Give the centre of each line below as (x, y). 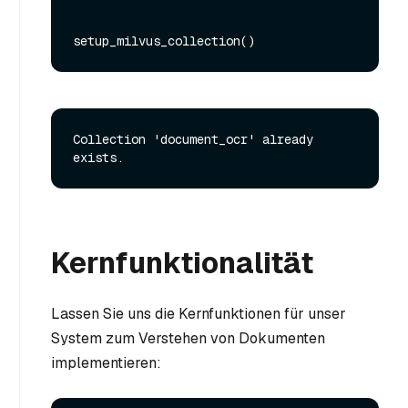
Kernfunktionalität (182, 262)
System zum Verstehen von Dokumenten (188, 338)
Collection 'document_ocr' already (193, 139)
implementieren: (106, 362)
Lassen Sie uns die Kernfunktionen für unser (199, 313)
